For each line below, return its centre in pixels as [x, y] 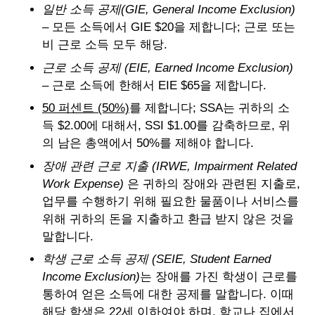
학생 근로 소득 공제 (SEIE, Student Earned [156, 259]
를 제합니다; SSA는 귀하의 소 [210, 108]
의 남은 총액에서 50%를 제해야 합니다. [148, 143]
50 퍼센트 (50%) [86, 108]
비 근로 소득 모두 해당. [105, 45]
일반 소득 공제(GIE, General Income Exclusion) [169, 10]
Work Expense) [83, 184]
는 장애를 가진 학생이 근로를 [219, 277]
